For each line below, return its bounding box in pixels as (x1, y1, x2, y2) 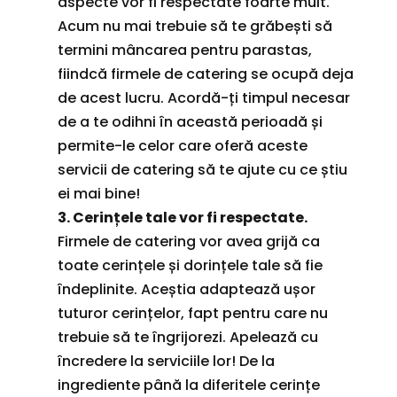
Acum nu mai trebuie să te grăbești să (57, 15, 332, 36)
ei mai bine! (57, 183, 140, 204)
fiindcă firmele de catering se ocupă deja (57, 63, 354, 84)
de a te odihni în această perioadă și (57, 111, 323, 132)
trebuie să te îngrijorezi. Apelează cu (57, 326, 318, 347)
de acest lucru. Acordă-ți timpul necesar (57, 87, 350, 108)
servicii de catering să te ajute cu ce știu (57, 159, 347, 180)
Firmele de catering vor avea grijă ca (57, 230, 320, 252)
